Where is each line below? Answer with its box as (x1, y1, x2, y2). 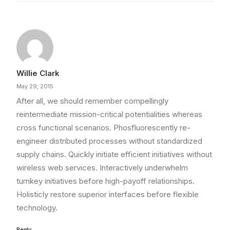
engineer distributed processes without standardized (16, 136, 202, 146)
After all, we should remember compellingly (16, 96, 168, 106)
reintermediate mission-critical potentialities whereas (16, 109, 202, 119)
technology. (16, 203, 57, 213)
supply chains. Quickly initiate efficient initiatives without (16, 149, 212, 159)
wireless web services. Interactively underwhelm (16, 163, 188, 172)
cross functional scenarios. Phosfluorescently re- (16, 123, 190, 132)
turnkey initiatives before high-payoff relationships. (16, 176, 195, 186)
